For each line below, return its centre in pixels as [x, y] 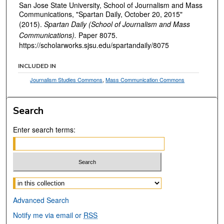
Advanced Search [41, 200]
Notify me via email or [48, 215]
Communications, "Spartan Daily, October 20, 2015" [101, 14]
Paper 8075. [97, 35]
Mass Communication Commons [145, 79]
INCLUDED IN [37, 66]
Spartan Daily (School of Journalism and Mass [117, 24]
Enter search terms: [44, 129]
